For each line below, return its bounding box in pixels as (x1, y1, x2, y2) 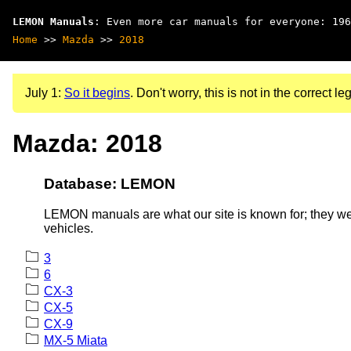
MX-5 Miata (44, 333, 107, 347)
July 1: (25, 86, 64, 100)
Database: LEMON (44, 175, 175, 192)
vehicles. (44, 221, 93, 235)
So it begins (64, 86, 130, 100)
